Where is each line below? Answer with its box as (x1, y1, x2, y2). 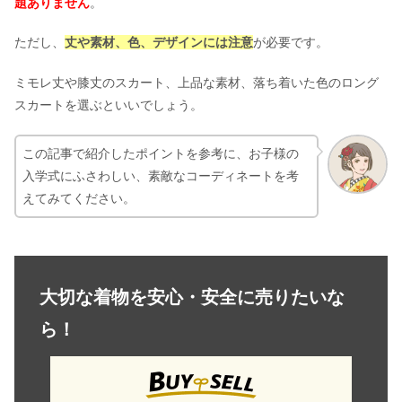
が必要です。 (253, 35, 328, 50)
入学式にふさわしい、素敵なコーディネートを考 (22, 168, 299, 183)
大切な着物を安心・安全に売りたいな (39, 286, 345, 307)
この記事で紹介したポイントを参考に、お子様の (22, 145, 299, 161)
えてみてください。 (22, 190, 135, 205)
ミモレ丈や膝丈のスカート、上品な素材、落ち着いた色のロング (14, 74, 379, 90)
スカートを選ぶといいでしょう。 (14, 97, 203, 112)
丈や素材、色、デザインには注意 (65, 35, 253, 50)
